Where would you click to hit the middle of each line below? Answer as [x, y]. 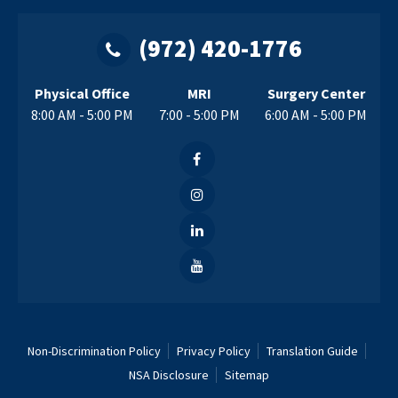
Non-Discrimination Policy [94, 351]
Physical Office [82, 93]
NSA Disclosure [169, 375]
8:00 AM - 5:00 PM [82, 115]
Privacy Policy [213, 351]
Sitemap [247, 375]
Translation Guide [312, 351]
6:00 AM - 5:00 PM [316, 115]
